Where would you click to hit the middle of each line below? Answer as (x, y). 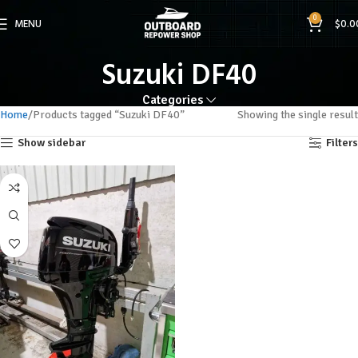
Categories (173, 100)
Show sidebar (52, 143)
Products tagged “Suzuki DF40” (109, 115)
